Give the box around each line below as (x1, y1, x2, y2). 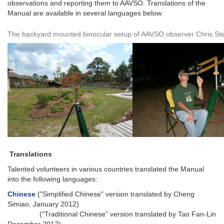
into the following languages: (7, 175, 99, 183)
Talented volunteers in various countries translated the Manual (7, 165, 204, 173)
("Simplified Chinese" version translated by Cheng (35, 190, 194, 198)
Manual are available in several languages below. (7, 9, 163, 17)
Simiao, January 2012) (7, 200, 79, 208)
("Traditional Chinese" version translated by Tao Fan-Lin (7, 210, 216, 218)
